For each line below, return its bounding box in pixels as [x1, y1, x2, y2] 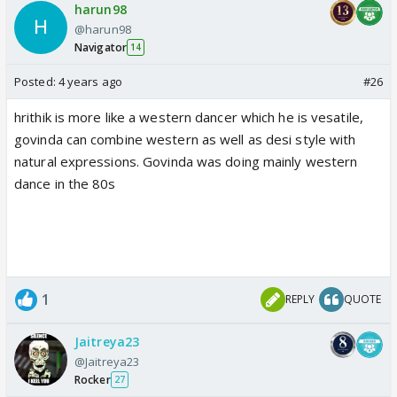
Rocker [74, 371, 111, 387]
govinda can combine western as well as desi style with [14, 129, 356, 148]
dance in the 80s [14, 174, 116, 192]
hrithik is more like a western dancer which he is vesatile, [14, 107, 363, 126]
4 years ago [58, 73, 122, 90]
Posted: [14, 73, 58, 90]
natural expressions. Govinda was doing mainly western [14, 152, 358, 170]
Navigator [74, 39, 127, 55]
